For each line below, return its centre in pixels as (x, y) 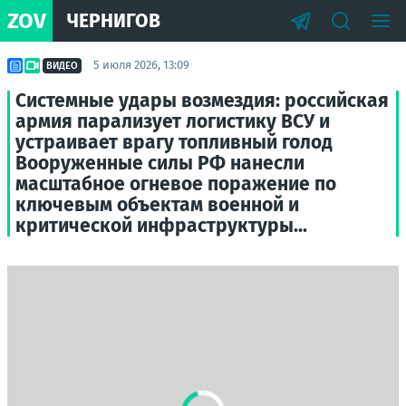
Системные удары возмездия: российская (202, 101)
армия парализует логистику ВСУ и (173, 121)
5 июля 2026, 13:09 (141, 65)
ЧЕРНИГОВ (114, 20)
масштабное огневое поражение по (176, 184)
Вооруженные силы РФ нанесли (160, 163)
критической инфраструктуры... (161, 226)
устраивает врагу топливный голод (174, 142)
